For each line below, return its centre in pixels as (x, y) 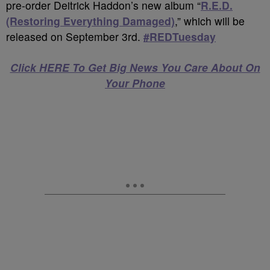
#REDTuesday (180, 36)
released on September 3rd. (75, 36)
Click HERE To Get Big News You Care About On (135, 67)
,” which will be (210, 21)
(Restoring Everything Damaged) (90, 21)
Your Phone (135, 83)
